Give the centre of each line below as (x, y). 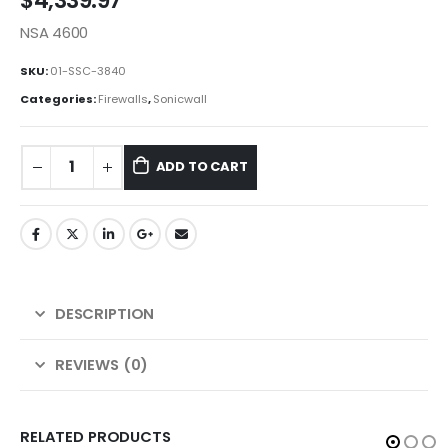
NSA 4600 (54, 33)
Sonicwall (180, 98)
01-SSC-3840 (88, 70)
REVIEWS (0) (101, 364)
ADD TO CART (201, 167)
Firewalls (123, 98)
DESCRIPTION (104, 313)
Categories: (59, 98)
